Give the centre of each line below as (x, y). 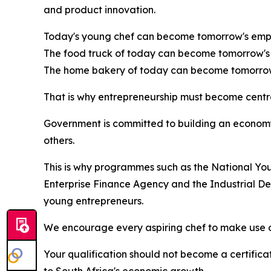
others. (59, 140)
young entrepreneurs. (93, 201)
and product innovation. (100, 10)
